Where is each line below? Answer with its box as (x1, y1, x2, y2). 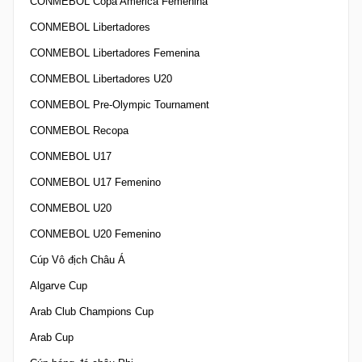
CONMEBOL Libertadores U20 (30, 72, 172, 85)
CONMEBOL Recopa (30, 124, 128, 137)
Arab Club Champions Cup (30, 305, 154, 318)
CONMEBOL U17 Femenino (30, 175, 161, 188)
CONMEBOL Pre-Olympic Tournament (30, 98, 209, 111)
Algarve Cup (30, 279, 87, 292)
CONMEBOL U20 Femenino (30, 227, 161, 240)
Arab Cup (30, 330, 74, 343)
